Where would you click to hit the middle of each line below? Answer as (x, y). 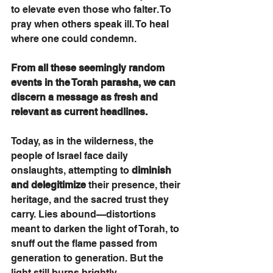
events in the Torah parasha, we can (94, 83)
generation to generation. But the (88, 258)
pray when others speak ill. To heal (91, 24)
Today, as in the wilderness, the (83, 141)
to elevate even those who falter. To (92, 9)
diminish (153, 170)
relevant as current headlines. (80, 112)
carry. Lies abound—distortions (85, 214)
